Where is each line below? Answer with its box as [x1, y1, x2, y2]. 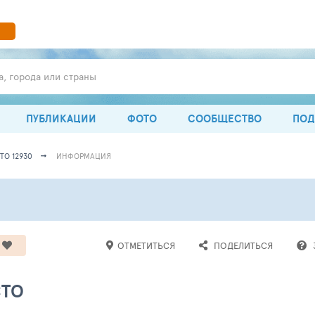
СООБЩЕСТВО [188, 110, 262, 127]
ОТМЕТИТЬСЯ [117, 239, 175, 252]
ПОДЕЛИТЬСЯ [214, 239, 273, 252]
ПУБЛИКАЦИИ [26, 110, 96, 127]
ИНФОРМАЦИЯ [56, 150, 111, 161]
